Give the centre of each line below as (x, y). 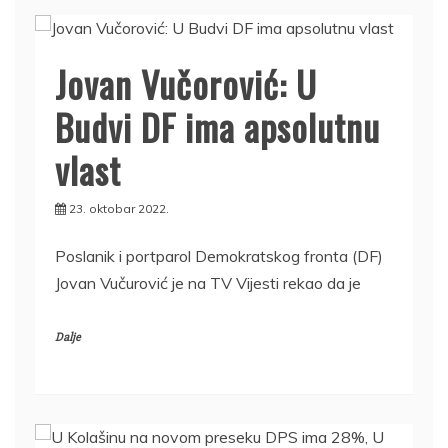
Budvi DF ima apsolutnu (217, 126)
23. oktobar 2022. (119, 208)
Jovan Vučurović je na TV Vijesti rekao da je (208, 282)
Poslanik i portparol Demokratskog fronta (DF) (219, 255)
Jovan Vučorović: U (186, 83)
